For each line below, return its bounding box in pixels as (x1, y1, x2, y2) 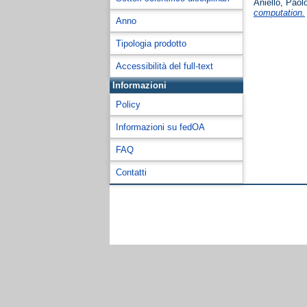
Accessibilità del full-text (116, 61, 213, 71)
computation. (254, 8, 306, 19)
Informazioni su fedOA (116, 122, 205, 132)
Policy (116, 99, 140, 110)
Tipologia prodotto (116, 38, 186, 49)
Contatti (116, 167, 147, 177)
